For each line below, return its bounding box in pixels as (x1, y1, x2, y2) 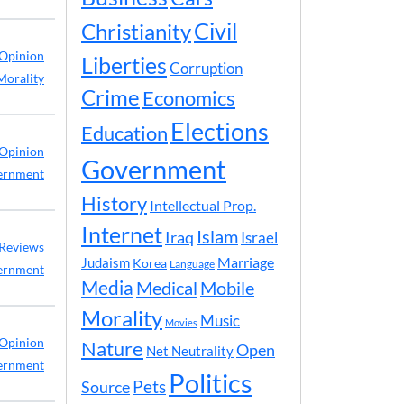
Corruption (170, 59, 243, 78)
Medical (136, 277, 197, 298)
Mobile (200, 278, 254, 298)
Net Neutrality (146, 343, 234, 359)
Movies (165, 317, 197, 328)
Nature (81, 336, 143, 361)
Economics (142, 86, 235, 110)
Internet (81, 222, 162, 248)
